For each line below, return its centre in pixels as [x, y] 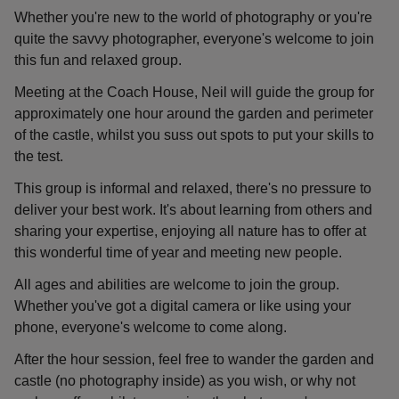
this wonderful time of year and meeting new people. [178, 252]
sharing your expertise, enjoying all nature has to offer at [190, 231]
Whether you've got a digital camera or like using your [183, 306]
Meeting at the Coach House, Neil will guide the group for [194, 92]
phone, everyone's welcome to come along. [151, 327]
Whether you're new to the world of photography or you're [193, 17]
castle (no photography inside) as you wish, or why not [185, 381]
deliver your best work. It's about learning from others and [193, 210]
